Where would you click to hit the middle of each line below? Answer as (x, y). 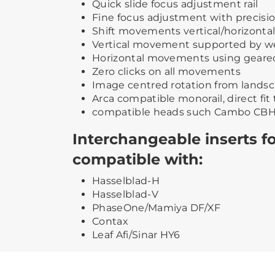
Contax (110, 221)
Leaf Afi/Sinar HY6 (136, 234)
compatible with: (137, 159)
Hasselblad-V (125, 194)
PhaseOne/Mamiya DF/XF (157, 207)
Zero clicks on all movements (166, 71)
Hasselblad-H (126, 180)
